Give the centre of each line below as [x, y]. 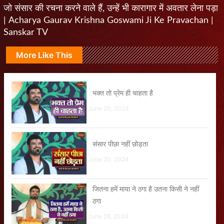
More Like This [44, 55]
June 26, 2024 [108, 216]
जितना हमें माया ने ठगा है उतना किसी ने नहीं [146, 188]
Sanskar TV [26, 32]
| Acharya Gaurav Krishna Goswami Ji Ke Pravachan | [108, 20]
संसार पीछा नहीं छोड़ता [120, 143]
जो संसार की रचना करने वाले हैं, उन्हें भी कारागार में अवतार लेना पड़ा [111, 8]
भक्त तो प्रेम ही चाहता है [123, 93]
